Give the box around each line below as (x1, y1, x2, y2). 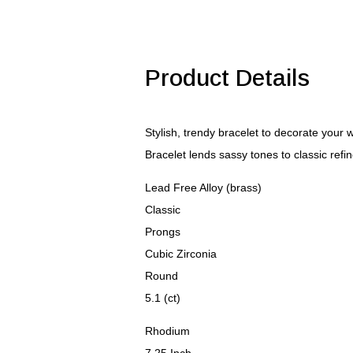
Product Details (145, 65, 310, 91)
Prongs (145, 225, 181, 238)
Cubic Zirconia (145, 247, 217, 260)
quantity (105, 24, 147, 40)
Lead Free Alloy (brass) (145, 180, 262, 194)
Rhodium (145, 324, 191, 337)
